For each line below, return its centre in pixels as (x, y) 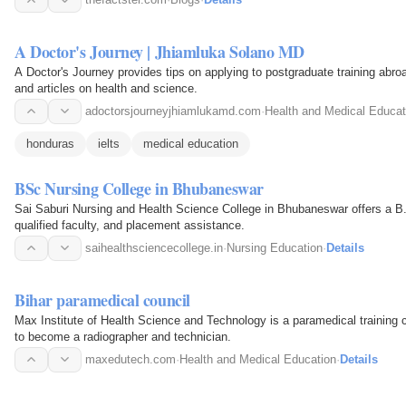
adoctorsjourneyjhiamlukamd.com (173, 111)
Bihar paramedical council (102, 300)
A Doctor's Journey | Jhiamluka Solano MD (159, 51)
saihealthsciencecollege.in (154, 247)
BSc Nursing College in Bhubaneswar (139, 188)
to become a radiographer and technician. (123, 336)
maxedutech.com (130, 359)
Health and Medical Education (258, 359)
